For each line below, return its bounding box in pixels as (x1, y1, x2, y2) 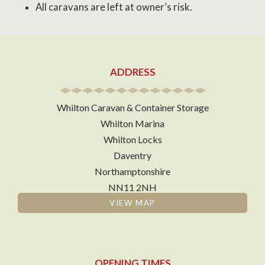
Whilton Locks (103, 134, 162, 146)
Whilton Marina (101, 118, 164, 130)
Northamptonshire (95, 166, 170, 177)
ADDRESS (109, 66, 156, 79)
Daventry (114, 150, 151, 161)
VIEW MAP (109, 198, 156, 208)
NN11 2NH (108, 182, 157, 193)
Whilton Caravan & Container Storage (56, 102, 209, 114)
